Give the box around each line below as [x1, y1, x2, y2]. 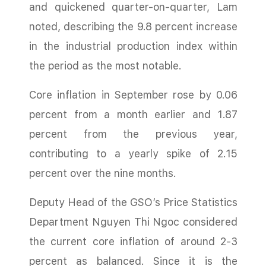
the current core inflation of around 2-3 [29, 235, 237, 248]
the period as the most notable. [29, 59, 182, 72]
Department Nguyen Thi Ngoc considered [29, 216, 237, 228]
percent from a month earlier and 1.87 [29, 108, 237, 121]
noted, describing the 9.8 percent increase [29, 20, 237, 33]
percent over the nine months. [29, 167, 176, 179]
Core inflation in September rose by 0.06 [29, 88, 237, 101]
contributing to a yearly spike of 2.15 [29, 147, 237, 160]
